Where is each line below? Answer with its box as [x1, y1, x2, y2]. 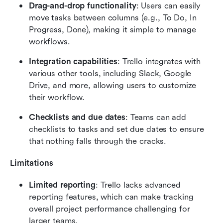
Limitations [10, 158, 53, 168]
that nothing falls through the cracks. [29, 136, 167, 146]
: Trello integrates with [117, 56, 201, 66]
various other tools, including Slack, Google [29, 68, 192, 78]
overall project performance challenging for [29, 204, 190, 214]
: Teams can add [125, 112, 187, 122]
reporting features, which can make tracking [29, 192, 194, 202]
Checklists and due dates [29, 112, 125, 122]
